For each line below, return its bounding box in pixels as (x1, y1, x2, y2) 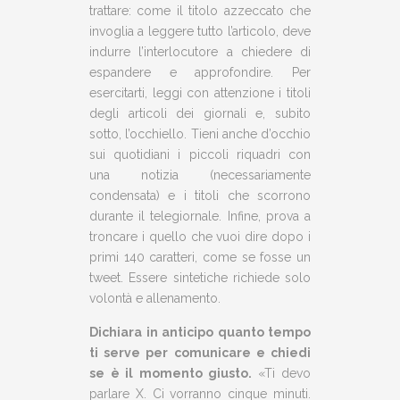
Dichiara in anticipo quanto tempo (89, 325, 311, 339)
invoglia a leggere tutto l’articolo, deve (89, 24, 311, 38)
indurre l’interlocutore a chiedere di (89, 45, 311, 59)
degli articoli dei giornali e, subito (89, 106, 311, 121)
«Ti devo (257, 366, 311, 380)
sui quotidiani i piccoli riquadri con (89, 147, 311, 162)
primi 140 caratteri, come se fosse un (89, 250, 311, 264)
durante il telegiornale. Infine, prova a (89, 209, 311, 223)
